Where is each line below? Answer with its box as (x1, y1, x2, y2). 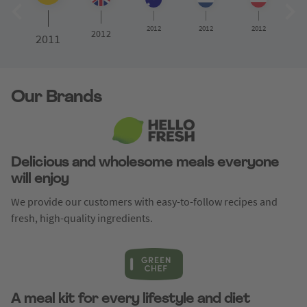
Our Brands (11, 90, 101, 106)
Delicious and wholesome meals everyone (11, 156, 279, 170)
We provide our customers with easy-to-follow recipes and (11, 195, 278, 208)
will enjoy (11, 173, 69, 186)
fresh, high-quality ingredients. (11, 211, 153, 225)
